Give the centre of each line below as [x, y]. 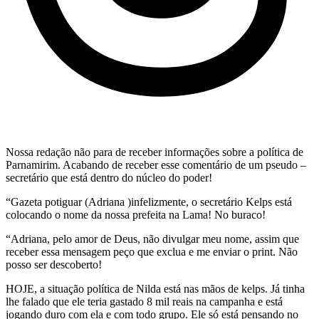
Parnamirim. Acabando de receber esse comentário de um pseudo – [156, 164]
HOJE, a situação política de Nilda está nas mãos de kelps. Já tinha [155, 288]
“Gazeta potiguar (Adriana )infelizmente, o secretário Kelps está [149, 202]
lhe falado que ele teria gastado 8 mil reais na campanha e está [144, 301]
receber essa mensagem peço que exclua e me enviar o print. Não [152, 251]
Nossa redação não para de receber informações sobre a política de [155, 152]
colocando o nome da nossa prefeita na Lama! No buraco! [136, 214]
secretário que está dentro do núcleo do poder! [109, 177]
